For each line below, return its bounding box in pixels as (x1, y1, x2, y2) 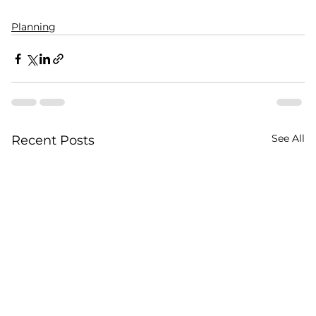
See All (272, 132, 305, 145)
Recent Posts (11, 133, 95, 149)
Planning (11, 20, 56, 34)
